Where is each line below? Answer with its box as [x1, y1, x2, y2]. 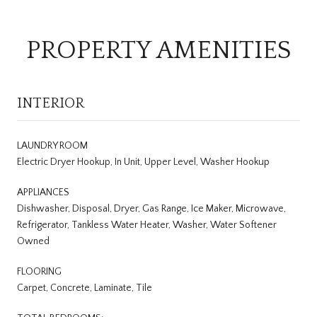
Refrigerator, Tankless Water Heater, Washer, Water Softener [17, 219, 277, 231]
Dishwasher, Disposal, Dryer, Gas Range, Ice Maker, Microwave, [17, 202, 286, 214]
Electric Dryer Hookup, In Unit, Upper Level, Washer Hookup [17, 156, 270, 168]
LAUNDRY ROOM [17, 139, 88, 151]
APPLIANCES [17, 186, 69, 198]
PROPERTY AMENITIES [26, 35, 291, 64]
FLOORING [17, 265, 62, 277]
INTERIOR [17, 95, 84, 111]
